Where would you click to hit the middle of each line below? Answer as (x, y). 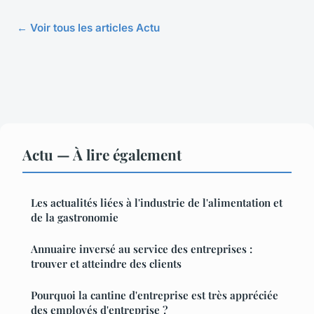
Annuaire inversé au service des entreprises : (142, 248)
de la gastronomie (75, 217)
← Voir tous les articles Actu (88, 27)
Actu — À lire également (102, 154)
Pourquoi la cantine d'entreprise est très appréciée (155, 295)
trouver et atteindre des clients (106, 263)
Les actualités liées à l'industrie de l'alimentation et (157, 202)
